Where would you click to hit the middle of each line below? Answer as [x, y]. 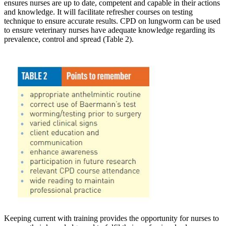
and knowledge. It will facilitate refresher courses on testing [98, 12]
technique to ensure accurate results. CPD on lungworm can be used [112, 21]
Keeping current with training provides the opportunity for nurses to [111, 218]
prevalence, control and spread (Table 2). [69, 39]
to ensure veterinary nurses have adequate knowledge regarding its [109, 30]
